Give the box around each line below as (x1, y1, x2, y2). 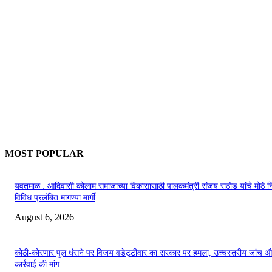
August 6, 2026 (15, 212, 74, 223)
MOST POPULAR (5, 148, 84, 159)
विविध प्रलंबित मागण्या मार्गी (15, 193, 95, 203)
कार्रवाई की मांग (15, 260, 59, 270)
